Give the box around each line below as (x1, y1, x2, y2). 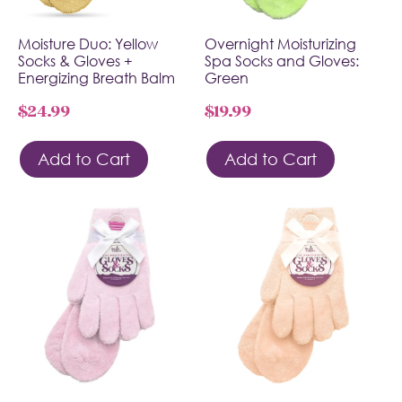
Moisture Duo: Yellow (18, 34, 158, 53)
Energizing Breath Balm (18, 68, 175, 87)
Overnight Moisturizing (205, 34, 356, 53)
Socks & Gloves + (18, 51, 133, 70)
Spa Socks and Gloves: (205, 51, 359, 70)
